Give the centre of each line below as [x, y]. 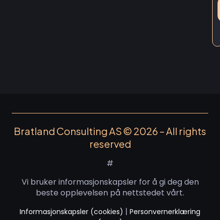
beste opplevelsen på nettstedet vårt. [110, 193]
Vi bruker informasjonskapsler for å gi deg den [110, 182]
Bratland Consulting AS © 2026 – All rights [110, 131]
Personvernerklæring [165, 212]
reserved [110, 144]
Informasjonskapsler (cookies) [71, 212]
